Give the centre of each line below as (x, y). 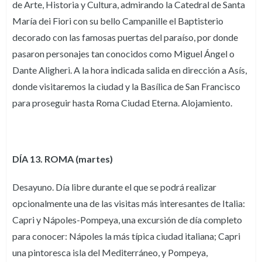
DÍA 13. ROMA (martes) (63, 159)
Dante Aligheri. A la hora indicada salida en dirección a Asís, (130, 70)
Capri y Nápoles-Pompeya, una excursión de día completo (127, 220)
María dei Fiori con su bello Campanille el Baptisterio (118, 21)
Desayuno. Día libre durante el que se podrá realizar (114, 187)
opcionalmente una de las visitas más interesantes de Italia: (129, 204)
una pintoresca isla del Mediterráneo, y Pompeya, (110, 253)
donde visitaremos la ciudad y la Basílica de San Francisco (126, 87)
